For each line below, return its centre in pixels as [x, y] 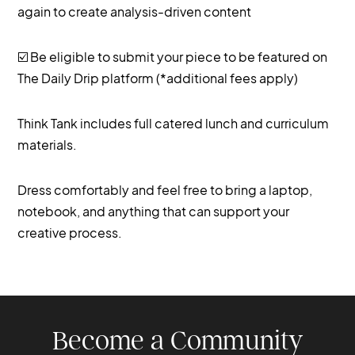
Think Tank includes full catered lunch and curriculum [174, 123]
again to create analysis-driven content [135, 11]
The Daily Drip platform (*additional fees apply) [158, 78]
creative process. [70, 232]
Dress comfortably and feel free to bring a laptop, [165, 189]
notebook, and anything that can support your [154, 211]
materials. [48, 144]
